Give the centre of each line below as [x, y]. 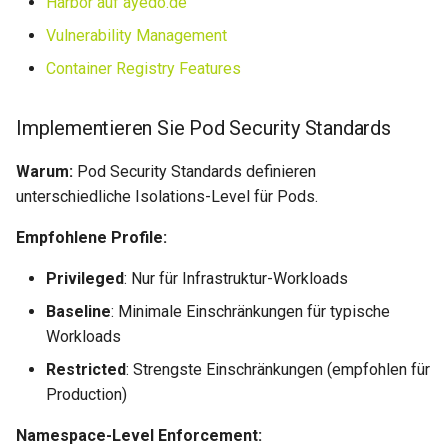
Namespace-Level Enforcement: [139, 435]
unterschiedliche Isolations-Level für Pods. [167, 196]
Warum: [44, 171]
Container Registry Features [143, 68]
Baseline [78, 311]
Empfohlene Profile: [91, 237]
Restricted [86, 369]
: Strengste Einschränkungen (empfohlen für [278, 369]
